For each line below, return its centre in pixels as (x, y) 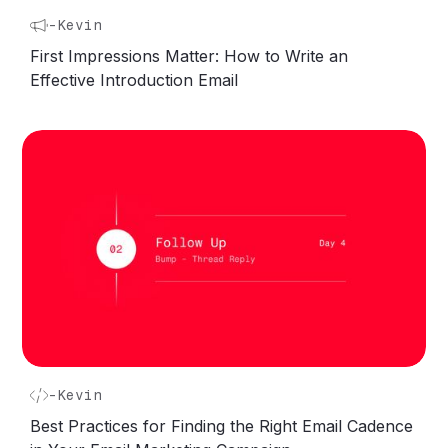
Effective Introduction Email (134, 80)
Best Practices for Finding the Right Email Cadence (222, 425)
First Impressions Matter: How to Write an (189, 56)
